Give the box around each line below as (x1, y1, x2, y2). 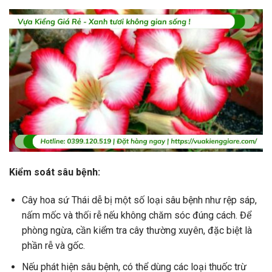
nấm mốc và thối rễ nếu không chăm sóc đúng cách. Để (21, 209, 251, 221)
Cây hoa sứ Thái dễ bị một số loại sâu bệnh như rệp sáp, (21, 194, 257, 206)
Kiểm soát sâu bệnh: (9, 166, 100, 178)
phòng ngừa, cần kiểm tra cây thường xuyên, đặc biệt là (21, 224, 252, 236)
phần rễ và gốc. (21, 239, 85, 251)
